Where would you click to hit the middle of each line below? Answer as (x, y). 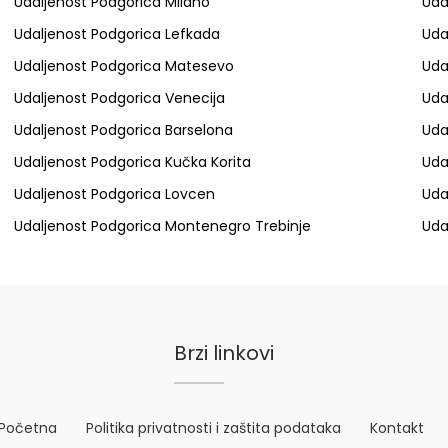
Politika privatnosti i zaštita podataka (214, 428)
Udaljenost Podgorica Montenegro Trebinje (162, 226)
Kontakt (397, 428)
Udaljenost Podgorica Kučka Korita (132, 162)
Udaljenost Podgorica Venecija (119, 98)
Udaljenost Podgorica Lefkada (116, 34)
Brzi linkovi (223, 353)
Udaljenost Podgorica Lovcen (114, 194)
